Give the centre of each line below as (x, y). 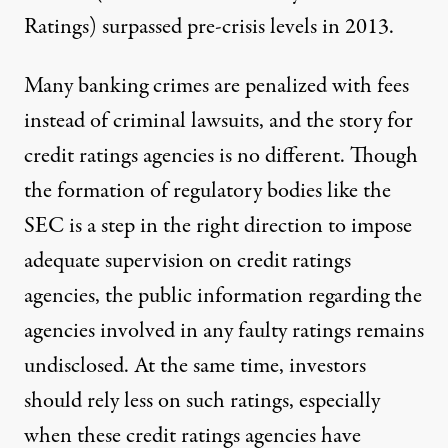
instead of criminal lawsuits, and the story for (218, 120)
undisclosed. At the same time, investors (195, 365)
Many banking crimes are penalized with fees (216, 85)
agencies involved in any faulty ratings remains (224, 330)
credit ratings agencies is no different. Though (221, 155)
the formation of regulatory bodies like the (207, 190)
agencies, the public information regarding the (223, 295)
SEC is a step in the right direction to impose (218, 225)
